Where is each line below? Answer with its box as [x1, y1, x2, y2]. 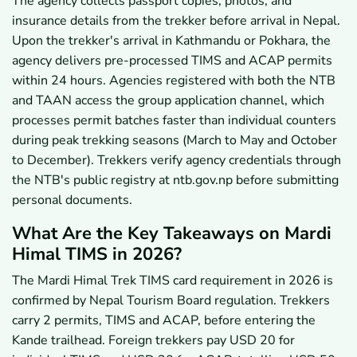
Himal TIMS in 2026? [12, 241, 182, 266]
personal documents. [12, 190, 132, 209]
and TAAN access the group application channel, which [12, 91, 324, 109]
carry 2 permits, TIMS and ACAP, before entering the [12, 311, 316, 329]
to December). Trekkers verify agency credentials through [12, 151, 341, 169]
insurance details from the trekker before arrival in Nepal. [12, 11, 340, 29]
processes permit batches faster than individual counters [12, 111, 336, 129]
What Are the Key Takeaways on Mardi [12, 221, 331, 245]
